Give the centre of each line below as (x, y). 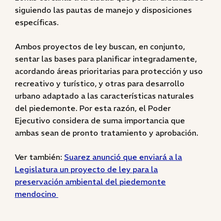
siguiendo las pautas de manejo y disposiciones (103, 10)
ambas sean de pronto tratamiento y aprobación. (107, 133)
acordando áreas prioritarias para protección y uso (109, 71)
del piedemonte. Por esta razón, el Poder (93, 108)
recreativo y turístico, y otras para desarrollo (100, 83)
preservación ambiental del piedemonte (90, 182)
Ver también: (39, 157)
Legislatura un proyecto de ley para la (86, 169)
